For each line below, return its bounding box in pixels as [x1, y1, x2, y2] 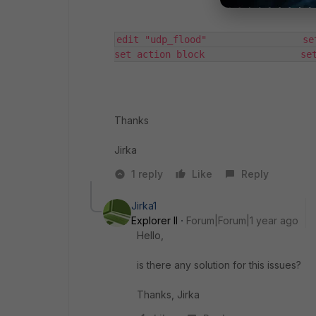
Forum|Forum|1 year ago [186, 214, 298, 226]
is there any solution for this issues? [137, 258, 301, 271]
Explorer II [131, 214, 178, 226]
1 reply [131, 167, 163, 180]
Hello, [137, 229, 164, 241]
